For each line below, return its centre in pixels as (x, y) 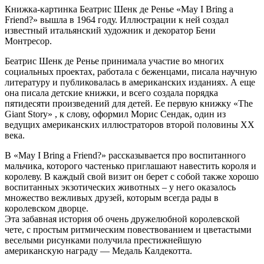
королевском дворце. (47, 208)
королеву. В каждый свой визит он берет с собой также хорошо (132, 176)
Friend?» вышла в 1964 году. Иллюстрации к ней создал (117, 19)
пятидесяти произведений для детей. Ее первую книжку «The (129, 103)
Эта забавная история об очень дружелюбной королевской (122, 219)
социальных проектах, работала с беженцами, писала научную (131, 71)
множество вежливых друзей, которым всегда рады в (112, 197)
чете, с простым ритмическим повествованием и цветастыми (128, 229)
